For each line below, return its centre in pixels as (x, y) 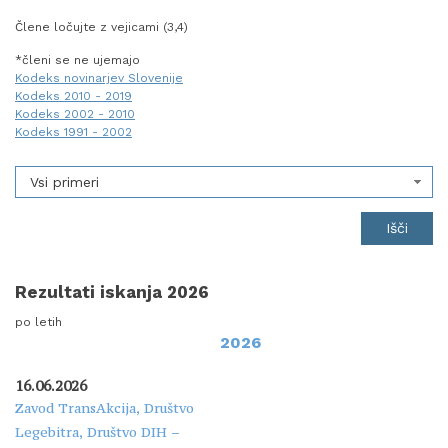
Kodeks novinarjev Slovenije (99, 78)
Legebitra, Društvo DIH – (97, 431)
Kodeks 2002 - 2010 (75, 114)
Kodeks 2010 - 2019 (73, 96)
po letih (38, 321)
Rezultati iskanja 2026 (112, 291)
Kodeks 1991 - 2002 (73, 132)
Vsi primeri (64, 181)
